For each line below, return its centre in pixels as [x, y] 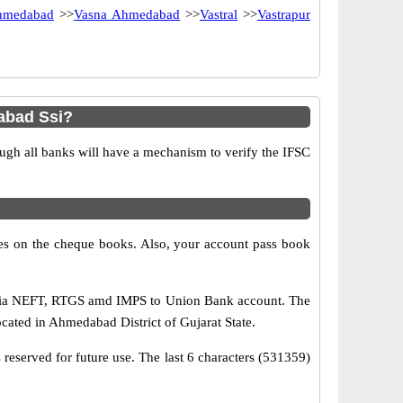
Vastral [219, 14]
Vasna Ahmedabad [127, 14]
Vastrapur [284, 14]
